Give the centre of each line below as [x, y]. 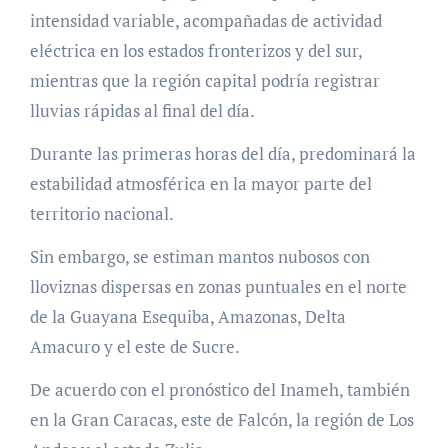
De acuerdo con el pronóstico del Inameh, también [219, 390]
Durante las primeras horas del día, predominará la [222, 154]
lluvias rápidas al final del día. [142, 111]
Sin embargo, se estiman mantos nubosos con [199, 257]
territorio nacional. [101, 214]
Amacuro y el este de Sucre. [134, 347]
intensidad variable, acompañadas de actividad [205, 21]
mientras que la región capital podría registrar [204, 81]
